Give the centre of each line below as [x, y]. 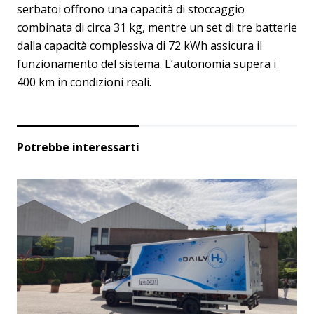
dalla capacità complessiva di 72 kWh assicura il [139, 45]
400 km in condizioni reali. [84, 82]
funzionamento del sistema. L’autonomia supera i [146, 63]
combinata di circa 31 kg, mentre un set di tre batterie [157, 27]
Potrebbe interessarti [78, 147]
